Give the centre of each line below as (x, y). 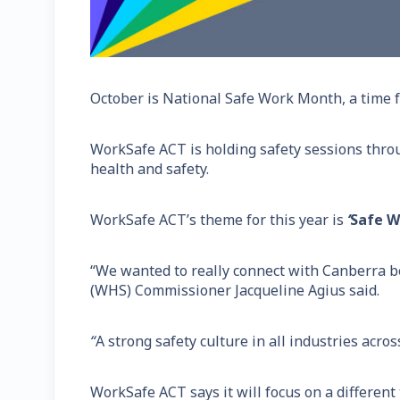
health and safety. (150, 169)
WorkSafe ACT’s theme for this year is (219, 220)
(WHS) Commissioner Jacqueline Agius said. (235, 290)
